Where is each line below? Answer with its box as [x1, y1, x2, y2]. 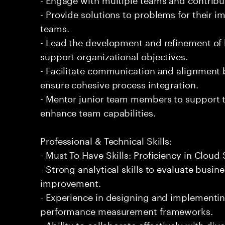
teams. [40, 20, 69, 34]
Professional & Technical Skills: [40, 133, 172, 147]
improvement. [40, 175, 101, 189]
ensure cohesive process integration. [40, 76, 198, 90]
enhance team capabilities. [40, 104, 156, 119]
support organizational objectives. [40, 48, 188, 62]
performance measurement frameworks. [40, 203, 213, 217]
